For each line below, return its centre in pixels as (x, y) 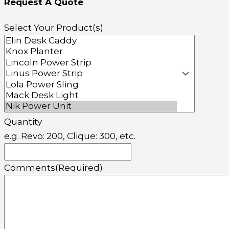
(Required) (79, 167)
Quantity (23, 121)
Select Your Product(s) (54, 28)
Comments (30, 167)
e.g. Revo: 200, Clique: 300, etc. (70, 136)
